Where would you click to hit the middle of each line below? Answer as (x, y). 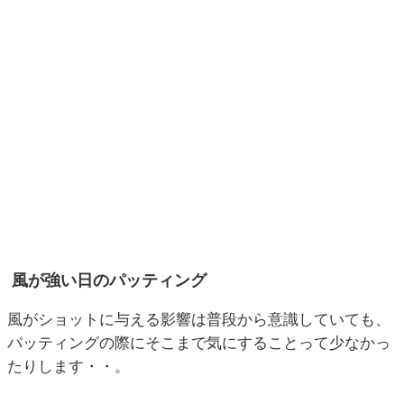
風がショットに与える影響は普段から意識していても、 (199, 320)
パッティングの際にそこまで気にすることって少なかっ (199, 343)
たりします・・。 (69, 367)
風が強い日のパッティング (109, 280)
